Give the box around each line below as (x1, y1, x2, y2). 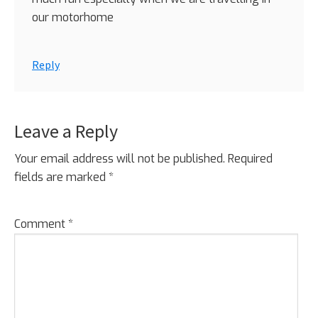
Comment (14, 216, 68, 231)
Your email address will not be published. (14, 150, 225, 166)
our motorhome (32, 9, 114, 25)
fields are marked (14, 169, 109, 185)
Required (228, 150, 273, 166)
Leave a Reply (14, 119, 118, 143)
